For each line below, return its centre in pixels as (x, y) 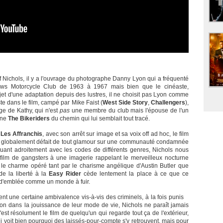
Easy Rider (65, 174)
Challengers (168, 103)
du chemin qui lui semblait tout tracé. (100, 119)
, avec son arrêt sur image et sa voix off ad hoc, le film (116, 134)
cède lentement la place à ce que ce (135, 174)
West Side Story (125, 103)
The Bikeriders (29, 119)
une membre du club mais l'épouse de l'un (129, 111)
